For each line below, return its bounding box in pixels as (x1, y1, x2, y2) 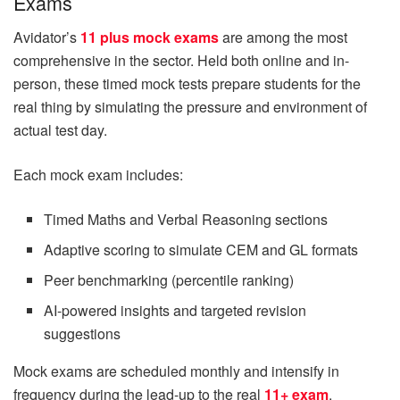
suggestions (44, 323, 121, 345)
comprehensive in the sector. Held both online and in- (13, 50, 349, 71)
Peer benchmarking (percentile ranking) (44, 270, 295, 291)
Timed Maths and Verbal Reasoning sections (44, 209, 329, 230)
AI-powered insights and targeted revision (44, 300, 307, 321)
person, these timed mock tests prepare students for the (13, 73, 361, 95)
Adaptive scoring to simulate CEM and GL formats (44, 239, 359, 261)
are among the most (219, 27, 347, 48)
